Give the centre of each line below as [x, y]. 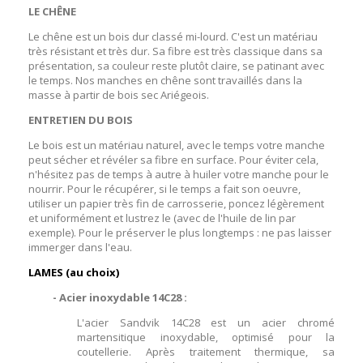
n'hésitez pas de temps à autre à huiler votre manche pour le [179, 175]
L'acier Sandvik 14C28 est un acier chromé [206, 323]
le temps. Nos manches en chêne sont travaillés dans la [165, 81]
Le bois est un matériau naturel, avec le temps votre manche [177, 145]
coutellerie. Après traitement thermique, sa [206, 352]
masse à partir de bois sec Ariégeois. [119, 95]
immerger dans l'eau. [80, 248]
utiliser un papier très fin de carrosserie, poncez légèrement [176, 204]
